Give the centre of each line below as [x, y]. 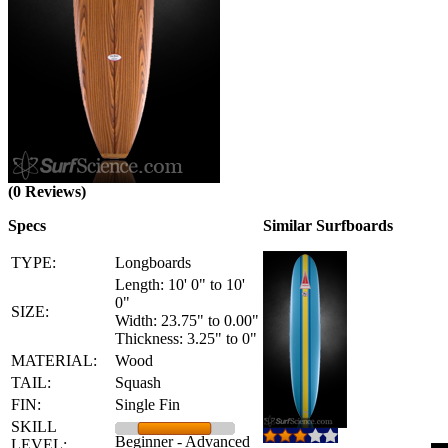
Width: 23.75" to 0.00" [187, 320]
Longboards [153, 262]
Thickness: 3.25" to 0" [186, 338]
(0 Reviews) [47, 191]
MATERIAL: [54, 360]
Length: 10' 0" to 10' [180, 284]
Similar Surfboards [328, 225]
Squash [138, 382]
